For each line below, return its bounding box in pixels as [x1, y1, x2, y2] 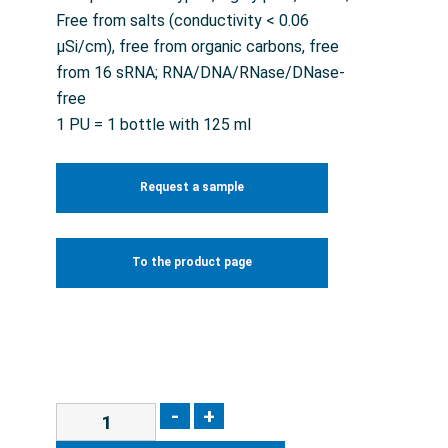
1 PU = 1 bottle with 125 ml [56, 115, 251, 135]
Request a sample [139, 180, 244, 195]
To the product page [131, 255, 252, 270]
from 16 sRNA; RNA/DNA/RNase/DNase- [56, 63, 345, 83]
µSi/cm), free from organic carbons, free [56, 37, 339, 57]
